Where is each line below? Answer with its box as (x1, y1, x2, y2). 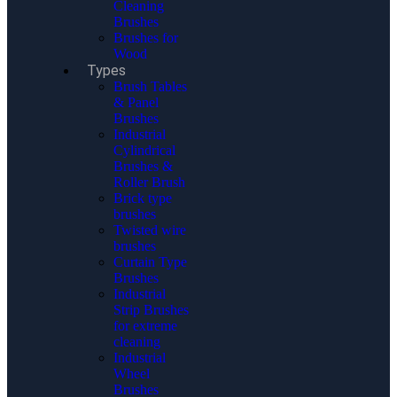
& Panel (113, 94, 159, 110)
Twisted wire (113, 222, 186, 237)
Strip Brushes (113, 301, 189, 317)
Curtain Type (113, 253, 187, 269)
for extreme (113, 317, 177, 333)
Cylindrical (113, 142, 175, 158)
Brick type (113, 190, 172, 206)
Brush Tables (113, 78, 187, 94)
